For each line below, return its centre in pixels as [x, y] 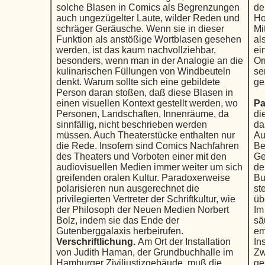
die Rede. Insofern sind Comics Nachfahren [147, 146]
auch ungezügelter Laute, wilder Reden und [148, 18]
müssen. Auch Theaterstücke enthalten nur [145, 135]
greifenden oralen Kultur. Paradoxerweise [143, 178]
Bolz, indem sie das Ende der [117, 220]
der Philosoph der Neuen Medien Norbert [142, 210]
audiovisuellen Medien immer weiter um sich [149, 167]
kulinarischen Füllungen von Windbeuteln [143, 71]
